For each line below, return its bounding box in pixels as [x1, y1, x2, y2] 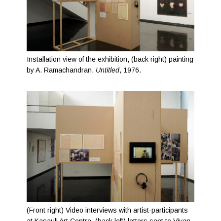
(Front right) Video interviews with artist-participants [27, 206, 188, 215]
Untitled [96, 66, 120, 74]
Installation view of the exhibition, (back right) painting [27, 55, 194, 63]
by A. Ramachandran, [27, 66, 96, 74]
